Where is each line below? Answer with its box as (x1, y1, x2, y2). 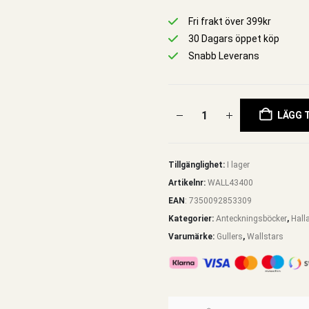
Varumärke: (168, 232, 217, 241)
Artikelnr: (168, 178, 208, 188)
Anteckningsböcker (216, 214, 287, 223)
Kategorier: (168, 214, 216, 223)
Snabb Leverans (188, 50, 259, 61)
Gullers (217, 232, 243, 241)
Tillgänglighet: (168, 160, 227, 170)
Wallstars (247, 232, 283, 241)
